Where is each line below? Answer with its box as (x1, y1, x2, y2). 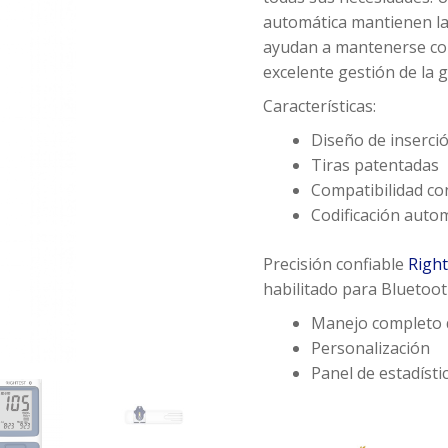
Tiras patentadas (311, 154, 440, 177)
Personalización (311, 337, 431, 360)
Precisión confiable (263, 253, 409, 276)
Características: (263, 95, 377, 118)
